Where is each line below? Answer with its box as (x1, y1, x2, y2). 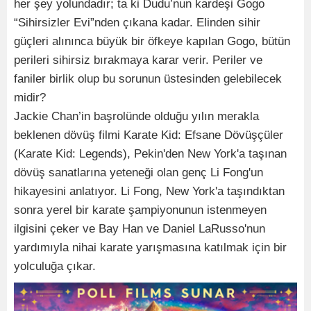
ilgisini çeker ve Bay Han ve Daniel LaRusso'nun (14, 222, 265, 236)
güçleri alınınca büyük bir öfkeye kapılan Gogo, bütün (14, 35, 290, 49)
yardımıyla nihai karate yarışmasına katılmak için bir (14, 241, 287, 255)
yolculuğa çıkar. (14, 260, 96, 274)
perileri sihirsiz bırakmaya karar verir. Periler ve (14, 53, 262, 67)
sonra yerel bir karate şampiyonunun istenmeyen (14, 203, 267, 217)
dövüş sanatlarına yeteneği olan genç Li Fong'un (14, 166, 263, 180)
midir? (14, 91, 46, 105)
